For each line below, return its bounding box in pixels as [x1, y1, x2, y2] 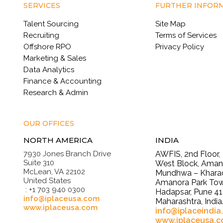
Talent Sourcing [23, 19, 79, 28]
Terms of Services [155, 31, 217, 40]
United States [23, 176, 71, 185]
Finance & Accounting [23, 77, 102, 86]
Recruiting [23, 31, 59, 40]
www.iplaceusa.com [23, 203, 98, 212]
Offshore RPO [23, 42, 71, 51]
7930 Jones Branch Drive [23, 149, 111, 158]
